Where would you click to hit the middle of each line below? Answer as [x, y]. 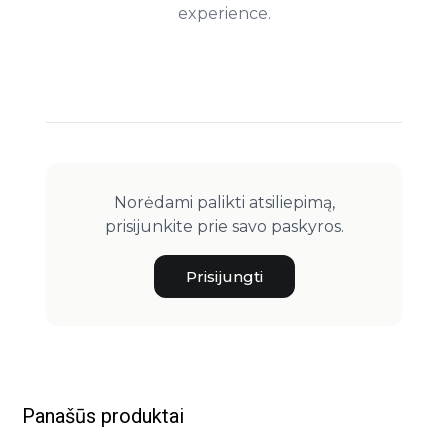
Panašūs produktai [103, 415]
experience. [224, 13]
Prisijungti [224, 276]
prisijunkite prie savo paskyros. [224, 226]
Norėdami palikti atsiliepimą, [224, 202]
